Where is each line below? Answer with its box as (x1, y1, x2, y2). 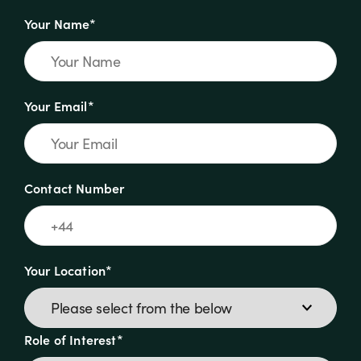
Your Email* (24, 96, 94, 114)
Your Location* (24, 260, 113, 279)
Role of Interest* (24, 330, 123, 348)
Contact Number (24, 178, 125, 197)
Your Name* (24, 14, 97, 32)
